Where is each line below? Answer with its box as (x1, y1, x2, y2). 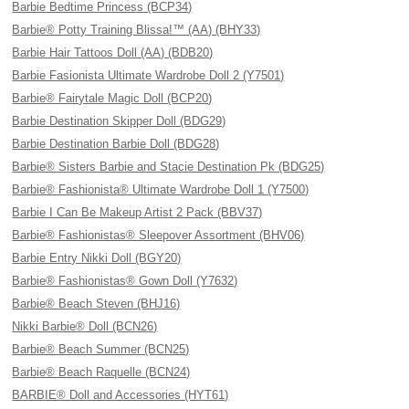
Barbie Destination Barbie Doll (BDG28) (12, 137, 220, 151)
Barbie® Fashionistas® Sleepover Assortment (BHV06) (12, 228, 305, 242)
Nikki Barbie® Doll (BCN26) (12, 320, 158, 333)
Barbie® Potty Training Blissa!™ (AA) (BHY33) (12, 23, 261, 37)
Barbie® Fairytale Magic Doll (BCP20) (12, 91, 213, 105)
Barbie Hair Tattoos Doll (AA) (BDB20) (12, 46, 214, 59)
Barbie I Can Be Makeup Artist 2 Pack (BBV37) (12, 205, 263, 219)
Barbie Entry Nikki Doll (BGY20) (12, 251, 182, 265)
